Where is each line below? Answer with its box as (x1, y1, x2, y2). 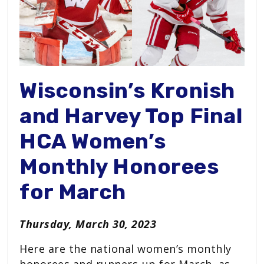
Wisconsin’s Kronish (19, 77, 235, 103)
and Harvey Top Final (19, 103, 242, 128)
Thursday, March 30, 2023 (19, 216, 156, 231)
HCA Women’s (19, 128, 166, 154)
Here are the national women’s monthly (19, 241, 232, 256)
